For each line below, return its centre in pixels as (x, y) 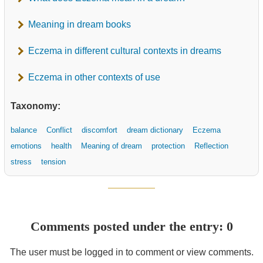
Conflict (59, 130)
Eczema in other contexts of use (94, 77)
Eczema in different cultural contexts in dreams (125, 50)
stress (21, 161)
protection (168, 146)
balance (24, 130)
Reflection (211, 146)
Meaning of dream (112, 146)
